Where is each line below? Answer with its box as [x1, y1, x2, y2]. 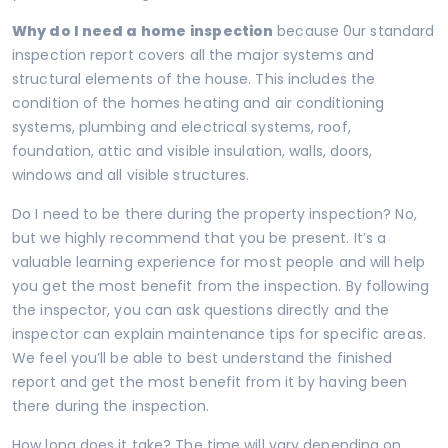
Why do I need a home [12, 20, 186, 41]
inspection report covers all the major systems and [12, 44, 375, 65]
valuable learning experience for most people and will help [12, 251, 425, 272]
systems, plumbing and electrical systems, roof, [12, 116, 351, 137]
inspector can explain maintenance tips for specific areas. [12, 323, 426, 344]
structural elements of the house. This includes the [12, 68, 376, 89]
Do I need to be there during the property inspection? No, [12, 203, 417, 224]
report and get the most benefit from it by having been [12, 371, 408, 392]
